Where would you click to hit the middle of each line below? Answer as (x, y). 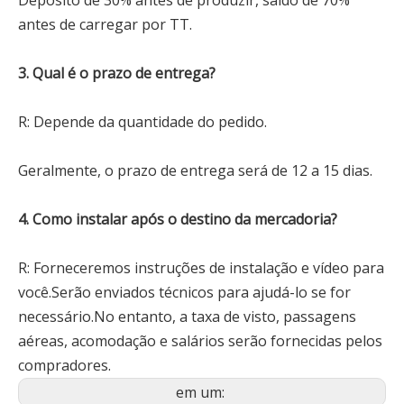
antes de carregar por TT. (105, 24)
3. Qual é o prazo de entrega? (117, 73)
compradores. (64, 365)
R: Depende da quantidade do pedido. (142, 122)
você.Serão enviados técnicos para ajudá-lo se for (184, 292)
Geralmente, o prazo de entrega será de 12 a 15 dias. (195, 170)
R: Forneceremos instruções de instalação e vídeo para (201, 268)
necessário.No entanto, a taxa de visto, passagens (187, 317)
